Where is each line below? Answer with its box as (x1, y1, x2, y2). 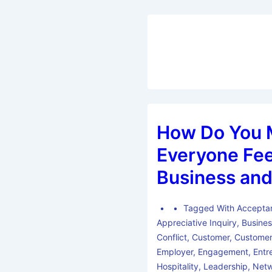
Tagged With (183, 203, 237, 214)
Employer (157, 246, 194, 257)
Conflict (157, 232, 188, 243)
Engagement (198, 246, 249, 257)
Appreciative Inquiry (157, 217, 237, 228)
